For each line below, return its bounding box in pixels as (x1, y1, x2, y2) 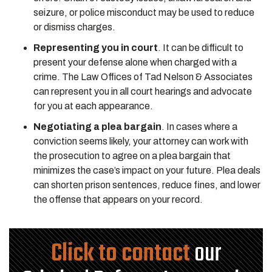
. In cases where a (161, 121, 237, 132)
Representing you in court (33, 42, 158, 53)
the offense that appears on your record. (33, 194, 205, 205)
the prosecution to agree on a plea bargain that (33, 151, 231, 161)
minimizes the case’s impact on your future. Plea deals (33, 165, 260, 175)
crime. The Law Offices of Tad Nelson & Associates (33, 72, 253, 82)
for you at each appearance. (33, 101, 155, 111)
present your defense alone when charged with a (33, 57, 237, 67)
